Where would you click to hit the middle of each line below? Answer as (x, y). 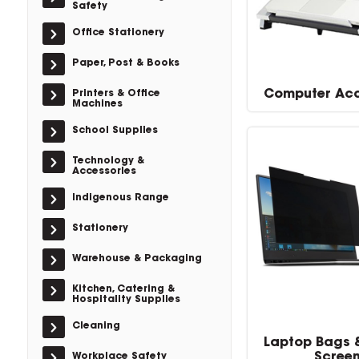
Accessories (104, 171)
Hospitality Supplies (126, 300)
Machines (97, 104)
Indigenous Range (120, 198)
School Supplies (115, 131)
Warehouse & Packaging (137, 259)
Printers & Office (116, 94)
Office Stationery (118, 33)
